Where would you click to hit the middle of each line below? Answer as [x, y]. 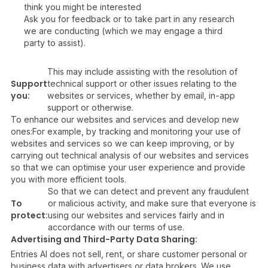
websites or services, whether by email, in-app [141, 95]
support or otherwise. [90, 107]
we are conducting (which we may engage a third [123, 31]
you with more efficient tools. [68, 179]
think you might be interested [83, 7]
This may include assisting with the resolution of [142, 71]
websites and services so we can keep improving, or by [123, 143]
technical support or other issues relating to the [142, 83]
